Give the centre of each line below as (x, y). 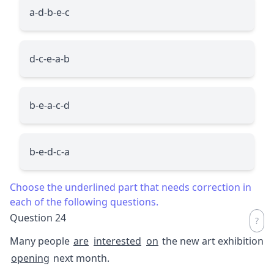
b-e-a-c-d (50, 105)
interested (117, 241)
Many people (41, 241)
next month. (80, 258)
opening (30, 258)
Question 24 (38, 217)
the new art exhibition (212, 241)
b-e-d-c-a (50, 151)
